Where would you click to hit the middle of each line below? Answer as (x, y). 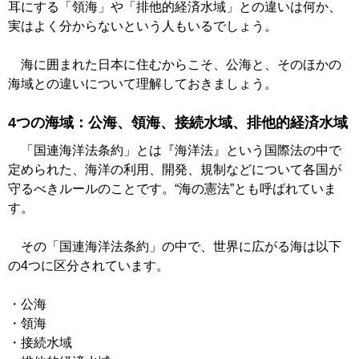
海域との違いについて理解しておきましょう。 (143, 84)
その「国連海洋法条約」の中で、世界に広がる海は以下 (175, 247)
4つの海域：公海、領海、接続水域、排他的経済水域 (178, 123)
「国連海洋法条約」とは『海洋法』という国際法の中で (175, 151)
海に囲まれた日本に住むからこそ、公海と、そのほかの (175, 65)
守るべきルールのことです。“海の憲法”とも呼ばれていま (172, 189)
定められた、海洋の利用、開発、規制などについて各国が (175, 170)
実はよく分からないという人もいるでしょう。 (143, 26)
